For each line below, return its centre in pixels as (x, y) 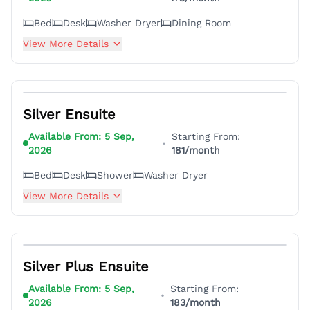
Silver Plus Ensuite (86, 267)
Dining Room (201, 23)
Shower (115, 175)
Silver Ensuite (69, 115)
